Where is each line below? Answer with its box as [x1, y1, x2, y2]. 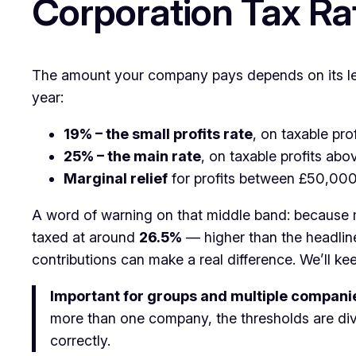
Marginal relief [64, 170, 168, 188]
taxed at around [32, 229, 139, 246]
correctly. [49, 332, 110, 350]
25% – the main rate [64, 148, 201, 165]
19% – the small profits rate [64, 126, 253, 143]
